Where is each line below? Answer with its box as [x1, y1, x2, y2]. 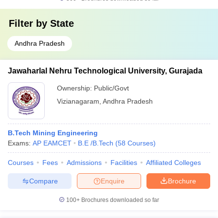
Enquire [101, 177, 125, 185]
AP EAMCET [33, 139, 72, 147]
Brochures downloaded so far [80, 197, 159, 203]
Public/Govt [94, 84, 129, 92]
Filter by [9, 18, 50, 29]
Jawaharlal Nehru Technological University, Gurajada [8, 67, 202, 75]
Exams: [8, 139, 33, 147]
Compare [29, 177, 58, 185]
